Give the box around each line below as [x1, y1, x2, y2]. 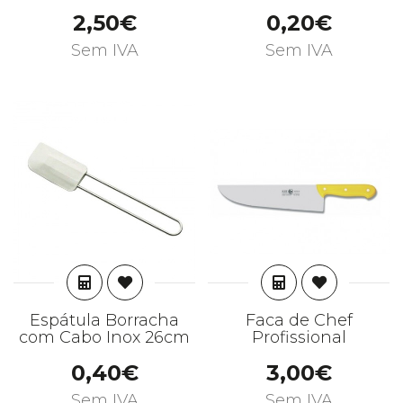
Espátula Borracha [30, 310, 179, 330]
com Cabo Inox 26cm [19, 327, 190, 347]
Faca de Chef [245, 310, 353, 330]
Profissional [251, 327, 346, 347]
